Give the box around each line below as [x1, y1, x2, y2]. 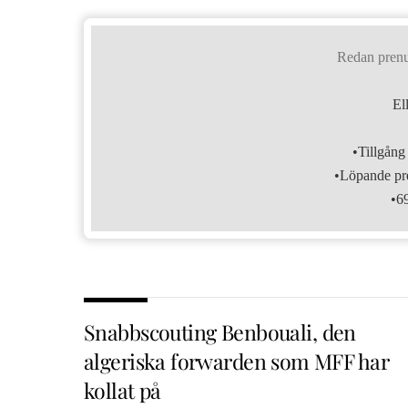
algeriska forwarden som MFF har [84, 347, 390, 376]
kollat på [84, 376, 161, 405]
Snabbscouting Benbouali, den [84, 318, 356, 347]
